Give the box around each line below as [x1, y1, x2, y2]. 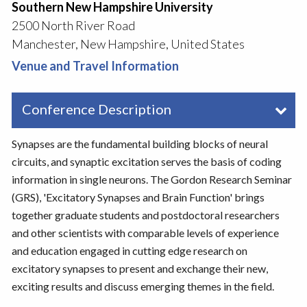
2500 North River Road [11, 18, 135, 34]
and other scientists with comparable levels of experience [11, 226, 279, 240]
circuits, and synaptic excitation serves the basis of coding [11, 155, 282, 169]
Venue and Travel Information [11, 58, 179, 74]
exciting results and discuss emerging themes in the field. [11, 280, 274, 293]
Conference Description [21, 101, 171, 118]
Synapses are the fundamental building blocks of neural [11, 137, 268, 151]
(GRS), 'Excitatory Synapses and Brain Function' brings [11, 191, 265, 204]
